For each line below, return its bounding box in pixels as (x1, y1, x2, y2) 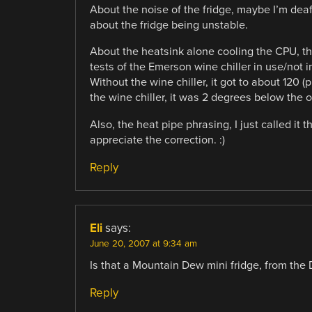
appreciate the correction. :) (89, 132, 225, 147)
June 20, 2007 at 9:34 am (89, 237, 197, 249)
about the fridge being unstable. (89, 18, 248, 33)
